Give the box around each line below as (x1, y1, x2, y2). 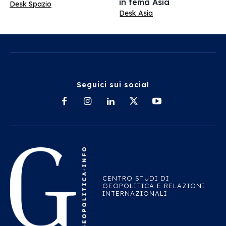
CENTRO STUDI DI (102, 174, 169, 182)
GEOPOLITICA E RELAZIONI (102, 181, 205, 190)
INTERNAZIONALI (102, 189, 167, 197)
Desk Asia (119, 8, 153, 18)
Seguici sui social (77, 80, 149, 89)
